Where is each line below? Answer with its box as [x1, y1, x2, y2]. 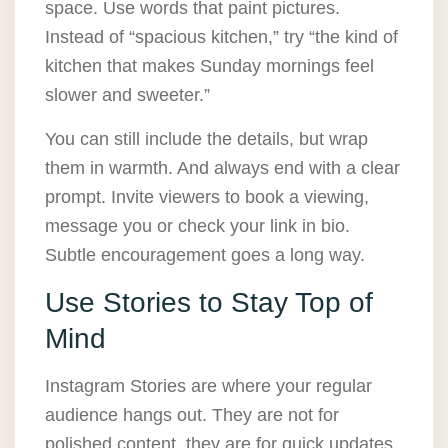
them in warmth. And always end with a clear [45, 158, 400, 179]
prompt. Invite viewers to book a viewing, [45, 187, 369, 208]
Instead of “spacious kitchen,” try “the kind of [45, 27, 398, 48]
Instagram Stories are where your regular [45, 376, 372, 397]
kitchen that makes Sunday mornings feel [45, 56, 374, 77]
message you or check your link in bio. [45, 216, 350, 237]
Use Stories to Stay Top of [45, 287, 373, 319]
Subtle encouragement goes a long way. [45, 245, 365, 266]
